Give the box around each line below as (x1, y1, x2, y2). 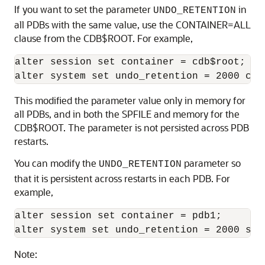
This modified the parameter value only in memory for (14, 94, 245, 106)
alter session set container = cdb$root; (15, 57, 245, 67)
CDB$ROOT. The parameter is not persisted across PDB (14, 121, 249, 134)
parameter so (182, 157, 241, 169)
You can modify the (14, 157, 99, 169)
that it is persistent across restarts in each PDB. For (14, 172, 230, 185)
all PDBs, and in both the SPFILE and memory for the (14, 108, 240, 120)
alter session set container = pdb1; (15, 211, 222, 221)
